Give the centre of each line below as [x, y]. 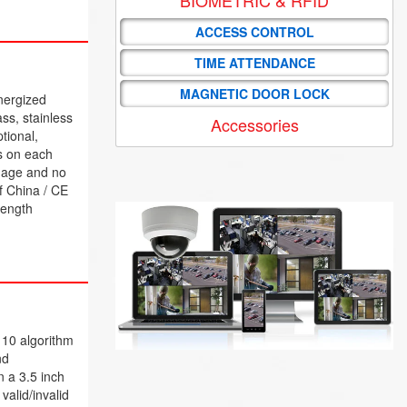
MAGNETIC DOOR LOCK [254, 93]
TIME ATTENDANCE [254, 62]
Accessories [254, 124]
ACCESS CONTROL [254, 31]
